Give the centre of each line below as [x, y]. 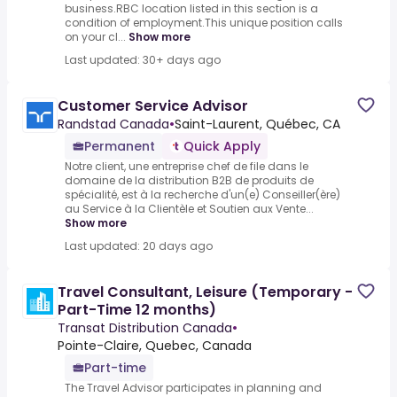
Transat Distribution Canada [145, 328]
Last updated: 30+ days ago [143, 60]
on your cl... [95, 37]
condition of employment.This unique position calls [204, 23]
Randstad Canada [113, 125]
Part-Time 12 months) [137, 310]
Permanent [120, 147]
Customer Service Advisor [153, 106]
